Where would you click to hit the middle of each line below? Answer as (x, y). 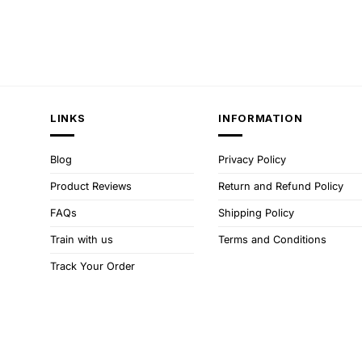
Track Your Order (93, 266)
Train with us (82, 239)
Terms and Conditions (273, 239)
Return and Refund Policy (281, 186)
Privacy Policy (253, 159)
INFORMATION (261, 119)
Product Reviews (91, 186)
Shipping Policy (257, 213)
